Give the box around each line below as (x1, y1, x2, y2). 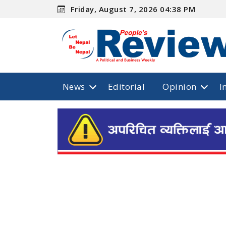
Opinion (162, 80, 197, 92)
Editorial (107, 80, 145, 92)
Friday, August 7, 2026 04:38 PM (68, 4, 196, 14)
